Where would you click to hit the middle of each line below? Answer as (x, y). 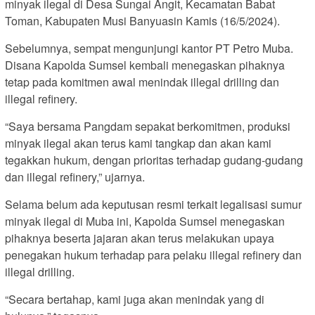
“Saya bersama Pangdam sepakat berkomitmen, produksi (148, 127)
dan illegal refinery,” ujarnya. (75, 177)
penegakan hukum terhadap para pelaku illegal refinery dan (153, 255)
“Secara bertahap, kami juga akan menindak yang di (135, 300)
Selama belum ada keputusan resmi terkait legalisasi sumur (153, 205)
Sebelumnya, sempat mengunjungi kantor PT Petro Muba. (149, 49)
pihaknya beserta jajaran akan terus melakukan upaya (140, 238)
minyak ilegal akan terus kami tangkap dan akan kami (138, 143)
